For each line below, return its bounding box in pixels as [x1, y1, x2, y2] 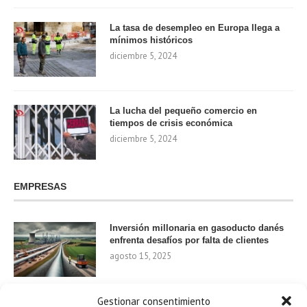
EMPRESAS [14, 180, 66, 192]
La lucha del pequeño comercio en [110, 105, 257, 116]
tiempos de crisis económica [110, 117, 232, 128]
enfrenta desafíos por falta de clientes [110, 234, 269, 245]
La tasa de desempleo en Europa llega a [110, 22, 280, 33]
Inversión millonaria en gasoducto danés [110, 222, 284, 233]
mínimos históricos [110, 34, 193, 45]
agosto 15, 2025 [110, 249, 171, 262]
